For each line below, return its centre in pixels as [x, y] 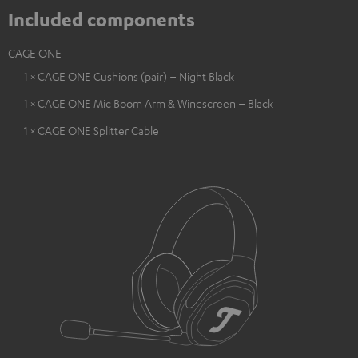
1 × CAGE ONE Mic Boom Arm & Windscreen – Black [149, 103]
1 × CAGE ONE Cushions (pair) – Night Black [129, 76]
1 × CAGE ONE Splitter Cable [91, 131]
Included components [101, 20]
